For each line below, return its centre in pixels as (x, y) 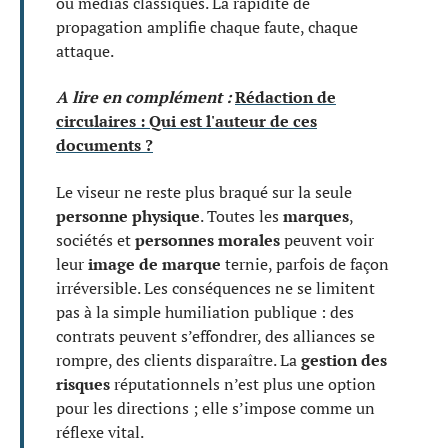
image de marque (154, 263)
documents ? (104, 145)
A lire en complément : (143, 97)
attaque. (85, 50)
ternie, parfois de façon (305, 263)
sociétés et (95, 239)
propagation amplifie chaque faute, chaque (207, 26)
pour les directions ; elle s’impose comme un (215, 407)
